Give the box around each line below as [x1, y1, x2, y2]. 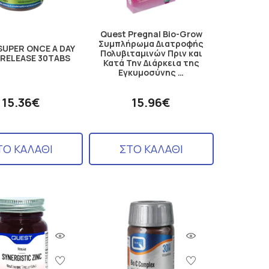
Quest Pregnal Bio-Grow [100, 28, 202, 40]
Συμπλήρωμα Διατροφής [98, 38, 204, 50]
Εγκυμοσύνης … [118, 67, 184, 79]
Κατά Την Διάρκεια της [103, 57, 199, 69]
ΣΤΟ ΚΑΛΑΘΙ [119, 142, 183, 157]
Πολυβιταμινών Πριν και [100, 47, 202, 59]
